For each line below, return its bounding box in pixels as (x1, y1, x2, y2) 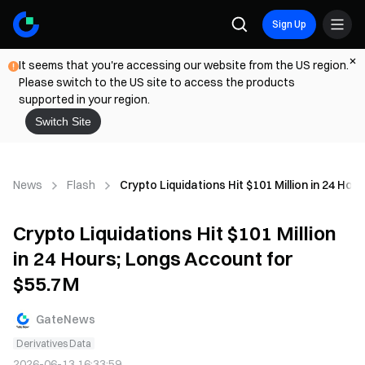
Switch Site (35, 115, 91, 128)
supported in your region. (19, 92, 150, 107)
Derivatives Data (16, 337, 91, 350)
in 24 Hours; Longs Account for (13, 246, 293, 270)
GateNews (36, 311, 95, 327)
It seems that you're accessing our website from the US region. (19, 58, 349, 73)
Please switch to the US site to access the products (19, 75, 295, 90)
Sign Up (272, 18, 306, 30)
